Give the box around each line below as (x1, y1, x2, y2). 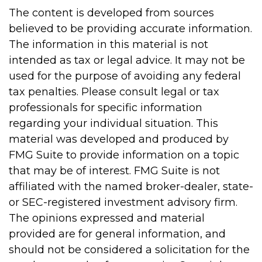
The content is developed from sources (9, 6, 214, 19)
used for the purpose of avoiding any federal (9, 70, 241, 82)
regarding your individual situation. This (9, 117, 218, 130)
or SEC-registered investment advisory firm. (9, 196, 237, 209)
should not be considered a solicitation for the (9, 243, 250, 256)
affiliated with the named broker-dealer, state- (9, 180, 253, 193)
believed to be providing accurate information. (9, 22, 252, 35)
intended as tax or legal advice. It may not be (9, 54, 245, 67)
